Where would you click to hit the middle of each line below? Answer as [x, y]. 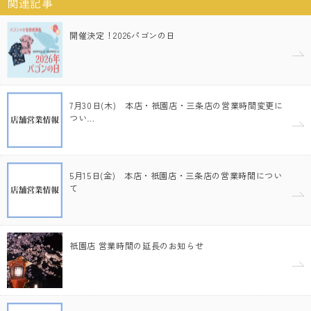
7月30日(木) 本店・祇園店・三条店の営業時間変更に [176, 105]
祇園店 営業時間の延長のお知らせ [137, 245]
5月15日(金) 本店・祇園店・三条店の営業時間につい [176, 175]
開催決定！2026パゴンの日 [123, 35]
